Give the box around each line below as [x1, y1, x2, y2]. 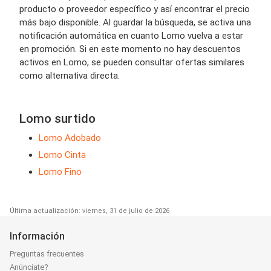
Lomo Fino [39, 166, 82, 177]
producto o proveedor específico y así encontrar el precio [19, 3, 250, 15]
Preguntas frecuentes [10, 249, 84, 258]
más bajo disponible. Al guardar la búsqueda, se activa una [19, 16, 251, 28]
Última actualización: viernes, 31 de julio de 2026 [10, 206, 169, 215]
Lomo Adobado [39, 132, 101, 143]
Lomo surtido [19, 111, 96, 126]
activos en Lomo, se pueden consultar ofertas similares [19, 56, 244, 68]
